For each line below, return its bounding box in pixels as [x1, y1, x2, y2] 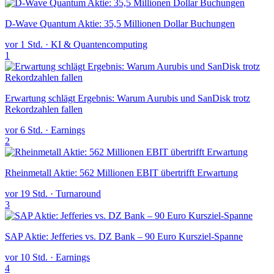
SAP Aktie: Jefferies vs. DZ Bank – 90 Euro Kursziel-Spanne [5, 231, 243, 242]
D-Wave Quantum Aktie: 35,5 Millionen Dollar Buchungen [5, 18, 235, 29]
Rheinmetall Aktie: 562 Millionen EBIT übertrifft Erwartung [5, 168, 238, 179]
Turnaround [56, 188, 101, 199]
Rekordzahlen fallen [5, 104, 83, 115]
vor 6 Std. [5, 125, 43, 136]
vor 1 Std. [5, 39, 43, 50]
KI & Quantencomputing [51, 39, 147, 50]
